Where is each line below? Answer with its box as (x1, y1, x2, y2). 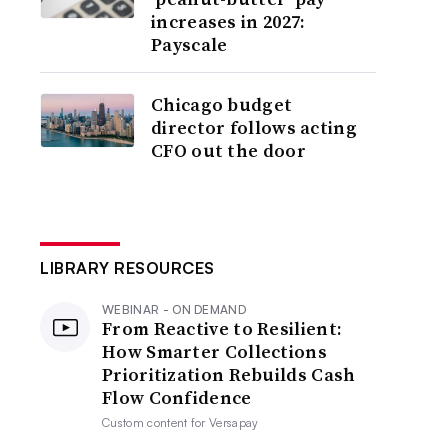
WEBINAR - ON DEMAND (102, 302, 247, 317)
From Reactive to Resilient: (102, 316, 343, 341)
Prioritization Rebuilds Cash (102, 362, 356, 387)
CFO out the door (151, 138, 306, 163)
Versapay (209, 415, 259, 430)
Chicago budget (151, 92, 293, 117)
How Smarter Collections (102, 339, 327, 364)
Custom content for (102, 415, 210, 430)
